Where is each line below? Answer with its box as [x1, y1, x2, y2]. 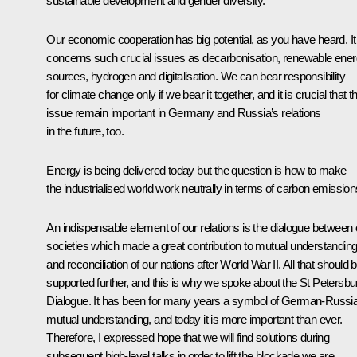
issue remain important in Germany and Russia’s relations [46, 105, 321, 120]
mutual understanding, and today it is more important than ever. [46, 312, 343, 326]
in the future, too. [46, 124, 124, 138]
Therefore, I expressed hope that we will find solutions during [46, 330, 330, 344]
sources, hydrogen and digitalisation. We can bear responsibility [46, 69, 345, 83]
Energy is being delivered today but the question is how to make [46, 163, 347, 177]
